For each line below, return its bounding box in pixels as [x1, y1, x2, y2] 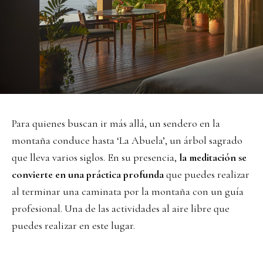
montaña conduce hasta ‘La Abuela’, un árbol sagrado [12, 134, 242, 147]
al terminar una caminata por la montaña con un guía [12, 185, 244, 198]
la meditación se [179, 151, 247, 164]
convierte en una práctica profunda [12, 168, 164, 181]
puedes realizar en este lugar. [12, 219, 135, 232]
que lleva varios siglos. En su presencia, [12, 151, 179, 164]
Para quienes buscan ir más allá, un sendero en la [12, 117, 220, 130]
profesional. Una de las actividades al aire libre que [12, 202, 230, 215]
